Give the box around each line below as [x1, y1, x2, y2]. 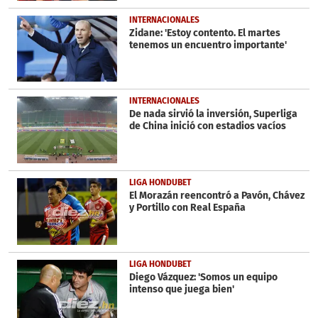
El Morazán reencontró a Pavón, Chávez [128, 189, 305, 202]
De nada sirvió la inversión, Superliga [128, 108, 297, 121]
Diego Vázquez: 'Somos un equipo [128, 270, 278, 283]
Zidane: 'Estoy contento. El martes [128, 26, 280, 39]
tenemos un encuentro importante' [128, 38, 287, 51]
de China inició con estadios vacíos [128, 120, 286, 133]
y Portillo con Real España [128, 201, 246, 214]
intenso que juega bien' [128, 283, 234, 295]
